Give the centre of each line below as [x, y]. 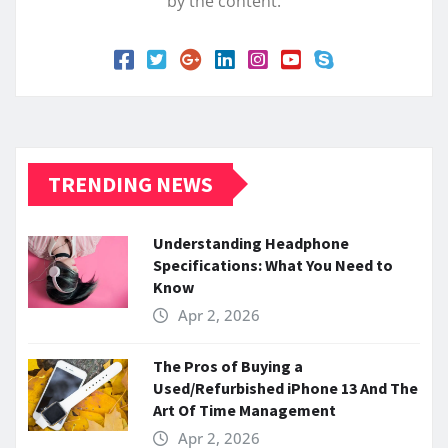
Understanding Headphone [251, 242]
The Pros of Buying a [228, 365]
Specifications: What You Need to [273, 264]
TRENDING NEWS [130, 183]
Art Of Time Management [244, 409]
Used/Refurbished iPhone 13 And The [285, 387]
